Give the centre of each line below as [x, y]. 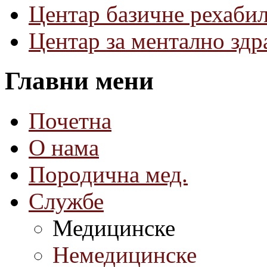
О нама [64, 147]
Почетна [70, 120]
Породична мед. [108, 174]
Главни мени [79, 80]
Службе [66, 201]
